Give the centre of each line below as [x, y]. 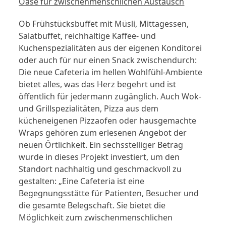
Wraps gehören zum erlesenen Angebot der [103, 133]
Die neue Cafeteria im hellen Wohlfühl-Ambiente [111, 72]
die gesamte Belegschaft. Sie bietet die [92, 206]
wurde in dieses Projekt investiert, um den [99, 157]
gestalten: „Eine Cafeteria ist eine [82, 181]
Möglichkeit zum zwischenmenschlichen [96, 218]
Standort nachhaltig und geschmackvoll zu [100, 169]
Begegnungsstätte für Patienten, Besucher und [109, 193]
